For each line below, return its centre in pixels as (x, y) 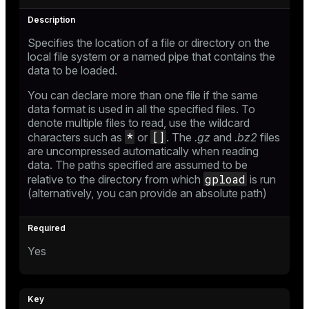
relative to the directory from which (116, 179)
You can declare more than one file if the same (143, 95)
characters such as (76, 137)
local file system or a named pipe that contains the (151, 56)
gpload (225, 179)
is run (261, 179)
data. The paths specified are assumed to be (138, 165)
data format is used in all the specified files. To (141, 109)
